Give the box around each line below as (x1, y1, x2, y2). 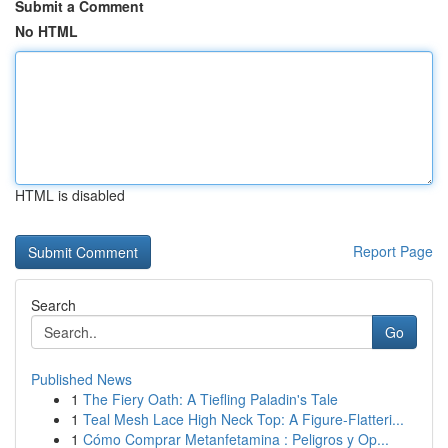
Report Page (353, 241, 433, 261)
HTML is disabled (15, 185, 125, 205)
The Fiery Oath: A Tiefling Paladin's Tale (83, 389, 338, 409)
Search (31, 295, 76, 315)
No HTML (15, 21, 78, 41)
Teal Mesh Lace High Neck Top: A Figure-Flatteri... (83, 409, 404, 429)
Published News (31, 369, 132, 389)
